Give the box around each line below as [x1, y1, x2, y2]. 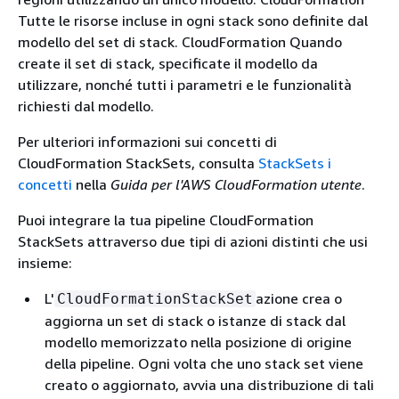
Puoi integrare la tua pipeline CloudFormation [18, 211, 313, 229]
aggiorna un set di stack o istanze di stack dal [45, 312, 346, 330]
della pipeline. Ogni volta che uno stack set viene [45, 354, 363, 372]
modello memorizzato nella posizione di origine [45, 333, 352, 351]
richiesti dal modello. [18, 97, 154, 115]
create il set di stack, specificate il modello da [18, 54, 318, 72]
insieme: [18, 254, 72, 272]
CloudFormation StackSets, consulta [18, 154, 258, 172]
